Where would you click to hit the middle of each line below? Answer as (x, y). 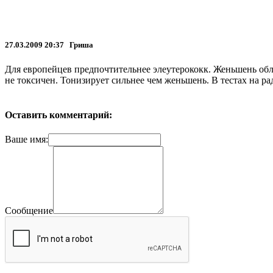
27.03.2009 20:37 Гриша (51, 45)
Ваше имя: (27, 140)
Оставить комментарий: (58, 115)
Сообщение (29, 211)
